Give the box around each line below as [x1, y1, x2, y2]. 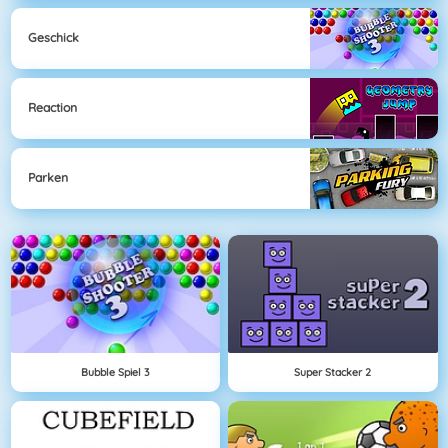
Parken [28, 170, 68, 186]
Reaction [28, 100, 77, 116]
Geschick [28, 30, 79, 46]
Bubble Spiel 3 [81, 364, 150, 379]
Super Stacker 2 [294, 364, 372, 379]
